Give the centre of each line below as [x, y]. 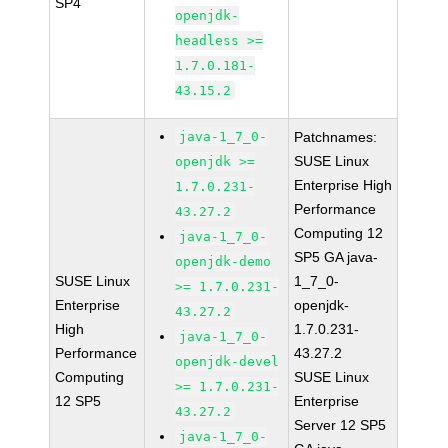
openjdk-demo [223, 261]
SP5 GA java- [336, 257]
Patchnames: [336, 137]
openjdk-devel [227, 361]
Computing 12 [339, 233]
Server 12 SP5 [340, 425]
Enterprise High [343, 185]
